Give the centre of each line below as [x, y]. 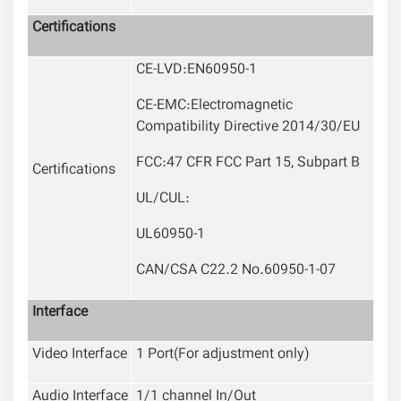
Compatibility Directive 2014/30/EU [248, 128]
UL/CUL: [163, 200]
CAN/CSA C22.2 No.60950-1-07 [236, 271]
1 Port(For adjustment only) [223, 355]
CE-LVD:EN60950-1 [196, 71]
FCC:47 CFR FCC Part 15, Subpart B [248, 164]
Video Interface [80, 355]
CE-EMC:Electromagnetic [214, 107]
